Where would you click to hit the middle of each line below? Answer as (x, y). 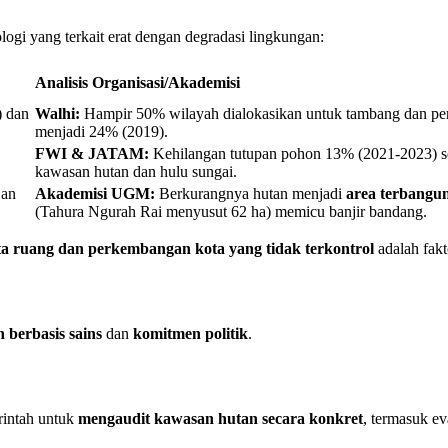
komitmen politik (190, 333)
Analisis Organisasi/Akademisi (137, 83)
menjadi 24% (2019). (101, 132)
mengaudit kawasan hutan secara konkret (220, 419)
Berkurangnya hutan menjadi (250, 194)
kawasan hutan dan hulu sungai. (136, 172)
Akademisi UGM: (95, 194)
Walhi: (57, 114)
